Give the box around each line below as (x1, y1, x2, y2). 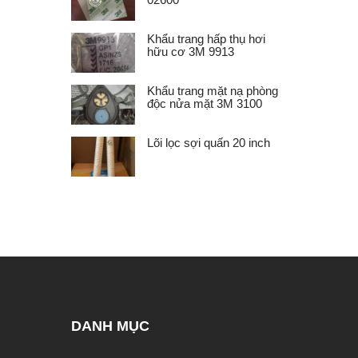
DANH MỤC (71, 317, 149, 334)
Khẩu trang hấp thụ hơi (147, 31, 265, 46)
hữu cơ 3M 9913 (147, 44, 234, 58)
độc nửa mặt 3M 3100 (147, 96, 262, 110)
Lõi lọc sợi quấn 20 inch (147, 135, 270, 149)
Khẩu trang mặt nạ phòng (147, 83, 278, 97)
